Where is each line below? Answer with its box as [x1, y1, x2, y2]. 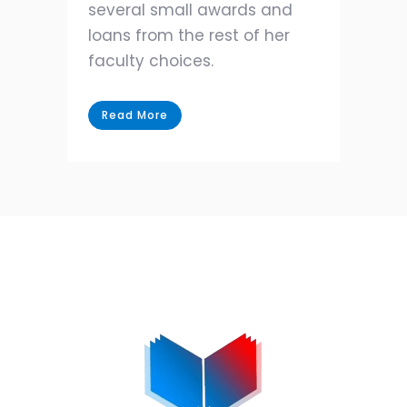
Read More [102, 107, 168, 123]
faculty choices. [88, 50, 213, 72]
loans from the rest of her [88, 25, 290, 46]
